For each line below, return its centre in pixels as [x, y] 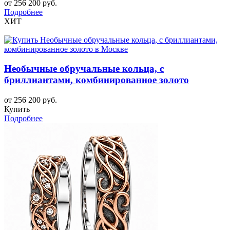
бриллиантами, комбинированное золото [97, 80]
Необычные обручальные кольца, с [84, 69]
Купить [17, 109]
